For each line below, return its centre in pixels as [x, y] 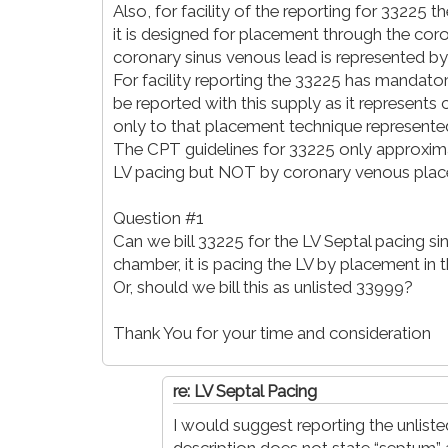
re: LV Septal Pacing [245, 390]
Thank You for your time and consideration [272, 332]
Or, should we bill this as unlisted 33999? [263, 286]
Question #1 [158, 217]
